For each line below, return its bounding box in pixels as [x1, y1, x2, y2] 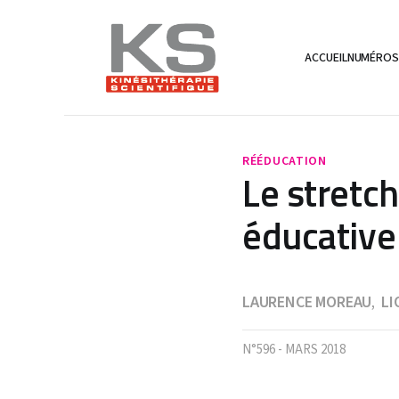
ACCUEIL [305, 48, 347, 67]
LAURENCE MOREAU [242, 290, 372, 313]
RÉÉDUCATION [242, 152, 327, 170]
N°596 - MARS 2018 [242, 340, 346, 359]
